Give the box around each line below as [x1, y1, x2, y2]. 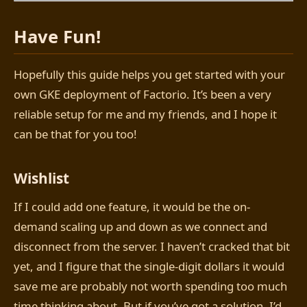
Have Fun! [14, 25, 101, 49]
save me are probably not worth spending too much [14, 278, 287, 294]
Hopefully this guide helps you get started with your [14, 66, 285, 83]
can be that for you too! [14, 126, 137, 143]
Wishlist [14, 169, 69, 188]
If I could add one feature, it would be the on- [14, 198, 250, 214]
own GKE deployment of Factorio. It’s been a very [14, 86, 271, 103]
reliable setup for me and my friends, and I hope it [14, 106, 277, 123]
